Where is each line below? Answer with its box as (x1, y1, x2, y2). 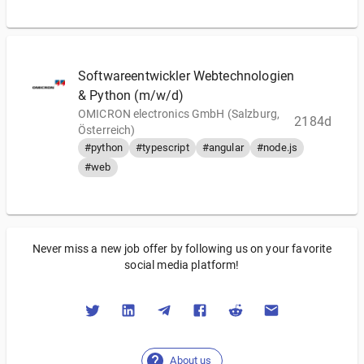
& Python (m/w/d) (78, 88, 184, 103)
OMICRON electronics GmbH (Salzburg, (78, 107, 280, 120)
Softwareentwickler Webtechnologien (78, 68, 295, 84)
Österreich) (78, 123, 136, 136)
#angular (201, 141, 244, 154)
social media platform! (124, 258, 240, 271)
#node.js (256, 141, 298, 154)
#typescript (136, 141, 189, 154)
